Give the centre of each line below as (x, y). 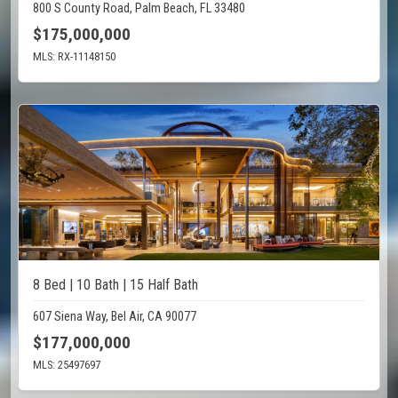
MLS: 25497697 (67, 365)
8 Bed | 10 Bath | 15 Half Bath (115, 285)
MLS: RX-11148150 (74, 57)
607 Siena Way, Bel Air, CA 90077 (115, 317)
